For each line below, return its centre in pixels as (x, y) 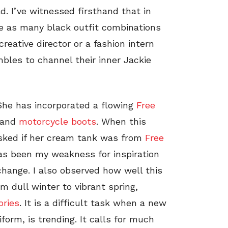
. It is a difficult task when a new (93, 203)
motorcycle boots (58, 122)
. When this (121, 122)
